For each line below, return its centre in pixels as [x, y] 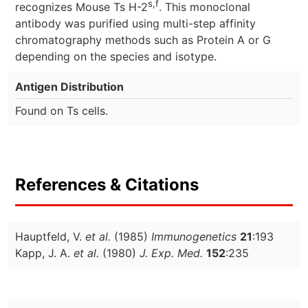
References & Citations [107, 184]
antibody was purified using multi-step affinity [135, 23]
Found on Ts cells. [62, 110]
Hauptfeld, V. [50, 236]
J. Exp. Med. [171, 253]
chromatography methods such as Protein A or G [143, 40]
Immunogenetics [194, 236]
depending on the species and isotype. [116, 56]
